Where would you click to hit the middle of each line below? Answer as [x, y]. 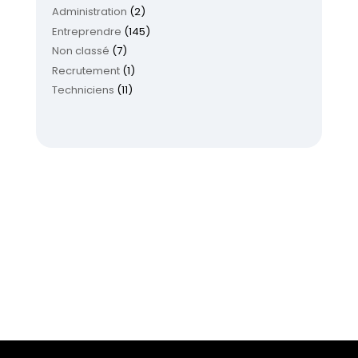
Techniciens [83, 90]
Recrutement [86, 70]
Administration [89, 12]
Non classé [80, 51]
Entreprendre [86, 31]
